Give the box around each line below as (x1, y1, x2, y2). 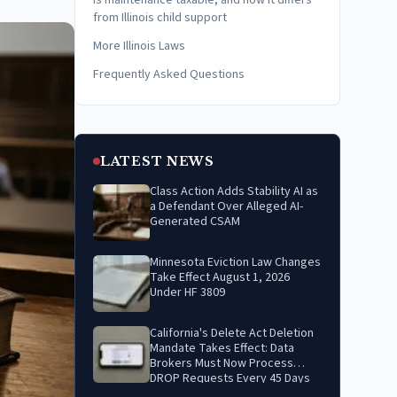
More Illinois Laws (93, 37, 185, 55)
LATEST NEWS (100, 153, 214, 169)
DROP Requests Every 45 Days (150, 370, 310, 387)
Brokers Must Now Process (150, 354, 293, 372)
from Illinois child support (93, 9, 227, 27)
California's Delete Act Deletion (150, 324, 314, 342)
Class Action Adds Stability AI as (150, 183, 318, 200)
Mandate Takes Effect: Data (150, 339, 294, 357)
